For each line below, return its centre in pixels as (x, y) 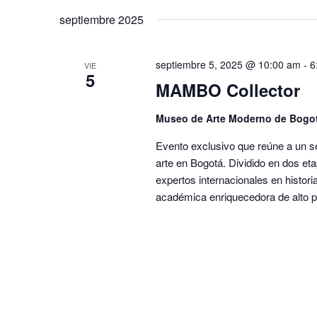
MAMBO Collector (227, 90)
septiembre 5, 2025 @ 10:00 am (228, 64)
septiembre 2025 (102, 19)
